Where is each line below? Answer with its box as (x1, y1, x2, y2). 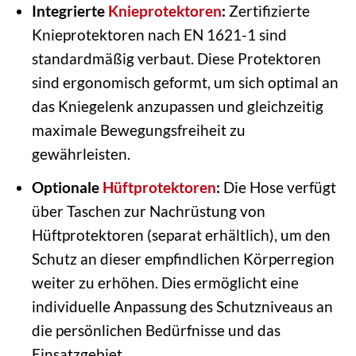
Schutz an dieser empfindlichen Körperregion (31, 249, 335, 268)
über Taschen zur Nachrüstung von (31, 201, 265, 220)
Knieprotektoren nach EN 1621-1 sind (31, 25, 287, 44)
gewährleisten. (31, 145, 130, 164)
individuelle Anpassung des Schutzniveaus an (31, 296, 333, 315)
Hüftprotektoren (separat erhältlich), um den (31, 225, 331, 244)
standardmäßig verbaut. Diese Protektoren (31, 49, 321, 68)
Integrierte (31, 2, 108, 21)
